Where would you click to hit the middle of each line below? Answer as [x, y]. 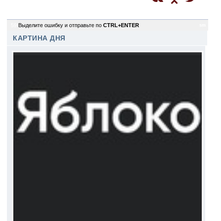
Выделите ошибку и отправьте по [61, 25]
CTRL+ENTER [121, 25]
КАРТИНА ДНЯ [39, 38]
